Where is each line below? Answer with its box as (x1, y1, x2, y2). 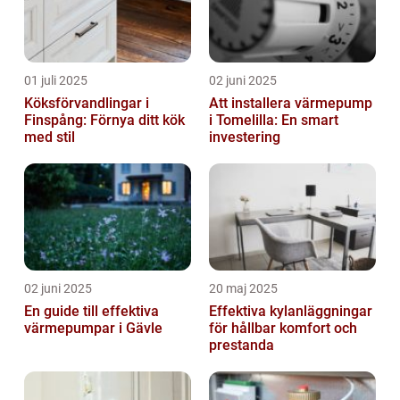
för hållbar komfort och (209, 320, 357, 337)
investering (209, 129, 280, 146)
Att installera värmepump (209, 95, 372, 112)
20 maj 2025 (209, 281, 278, 296)
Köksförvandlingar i (24, 95, 149, 112)
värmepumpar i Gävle (24, 320, 162, 337)
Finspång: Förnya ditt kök (24, 112, 185, 129)
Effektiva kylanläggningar (209, 303, 372, 320)
